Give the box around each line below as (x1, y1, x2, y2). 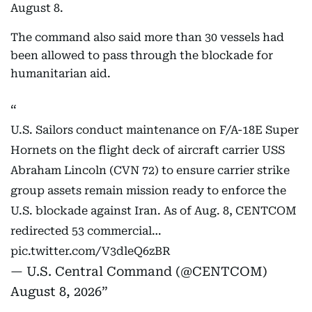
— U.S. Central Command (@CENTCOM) (10, 264, 267, 279)
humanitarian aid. (10, 67, 111, 80)
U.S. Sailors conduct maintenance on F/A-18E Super (10, 123, 299, 136)
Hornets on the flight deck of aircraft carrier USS (10, 143, 285, 157)
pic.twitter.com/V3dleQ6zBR (10, 244, 171, 258)
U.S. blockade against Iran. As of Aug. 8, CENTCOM (10, 204, 297, 217)
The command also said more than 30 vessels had (10, 31, 284, 44)
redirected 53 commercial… (10, 224, 162, 237)
